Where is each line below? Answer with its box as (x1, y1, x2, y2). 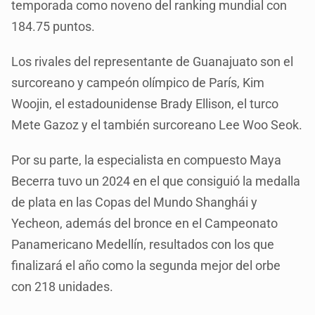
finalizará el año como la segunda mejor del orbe (11, 257, 281, 273)
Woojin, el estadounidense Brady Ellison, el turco (11, 96, 279, 111)
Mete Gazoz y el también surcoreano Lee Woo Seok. (11, 117, 303, 132)
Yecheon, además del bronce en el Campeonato (11, 215, 278, 231)
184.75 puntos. (11, 18, 96, 34)
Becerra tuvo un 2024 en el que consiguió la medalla (11, 173, 301, 188)
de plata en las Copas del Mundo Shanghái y (11, 194, 258, 210)
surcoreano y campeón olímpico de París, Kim (11, 75, 265, 90)
